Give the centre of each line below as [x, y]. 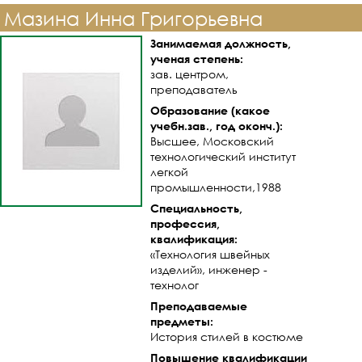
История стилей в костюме [227, 337]
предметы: [182, 321]
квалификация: [194, 239]
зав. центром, [189, 74]
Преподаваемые [199, 306]
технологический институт [223, 156]
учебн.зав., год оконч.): [217, 126]
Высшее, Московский [212, 141]
